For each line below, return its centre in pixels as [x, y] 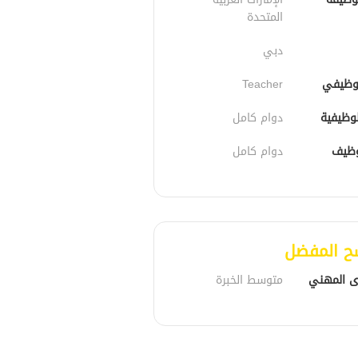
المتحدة [265, 17]
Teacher [263, 84]
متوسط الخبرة [250, 280]
